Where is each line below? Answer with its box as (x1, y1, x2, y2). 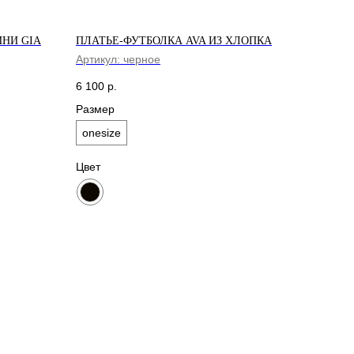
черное (123, 52, 160, 66)
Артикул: (76, 52, 123, 66)
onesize (82, 126, 121, 139)
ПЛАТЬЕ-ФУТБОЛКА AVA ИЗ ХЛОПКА (76, 34, 272, 47)
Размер (76, 102, 115, 115)
